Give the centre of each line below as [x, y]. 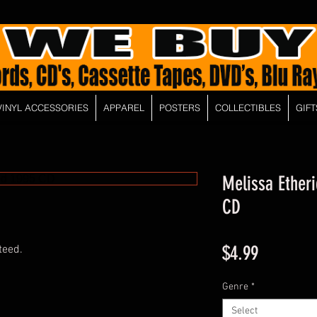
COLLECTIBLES [248, 108]
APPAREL [123, 108]
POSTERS [179, 108]
